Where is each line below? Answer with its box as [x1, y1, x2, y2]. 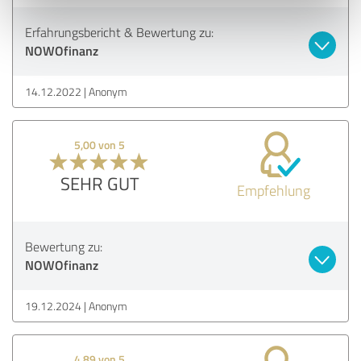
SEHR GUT [60, 170, 139, 196]
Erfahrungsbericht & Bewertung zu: [25, 23, 214, 41]
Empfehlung [236, 180, 310, 200]
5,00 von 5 [74, 136, 126, 152]
